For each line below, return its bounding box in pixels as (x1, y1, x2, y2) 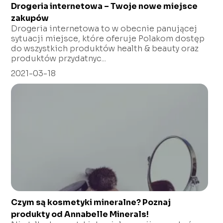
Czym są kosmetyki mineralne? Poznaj (11, 197, 171, 208)
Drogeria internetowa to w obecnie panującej (11, 23, 198, 34)
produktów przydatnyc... (11, 53, 107, 64)
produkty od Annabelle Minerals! (11, 209, 149, 220)
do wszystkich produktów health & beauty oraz (11, 43, 199, 54)
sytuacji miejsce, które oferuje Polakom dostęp (11, 33, 205, 44)
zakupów (11, 12, 49, 23)
